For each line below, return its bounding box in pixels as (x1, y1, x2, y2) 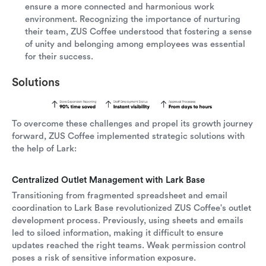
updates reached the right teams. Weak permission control (12, 240, 246, 251)
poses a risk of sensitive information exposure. (12, 252, 196, 263)
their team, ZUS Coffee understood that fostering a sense (25, 26, 252, 37)
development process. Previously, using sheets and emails (12, 215, 243, 226)
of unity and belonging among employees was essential (25, 39, 245, 49)
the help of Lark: (12, 143, 77, 154)
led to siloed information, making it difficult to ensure (12, 227, 223, 238)
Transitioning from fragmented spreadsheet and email (12, 190, 227, 201)
